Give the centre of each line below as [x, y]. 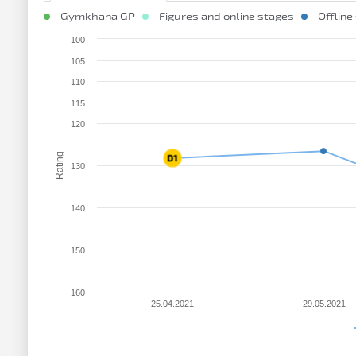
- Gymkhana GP [96, 16]
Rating [60, 165]
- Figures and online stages [225, 16]
